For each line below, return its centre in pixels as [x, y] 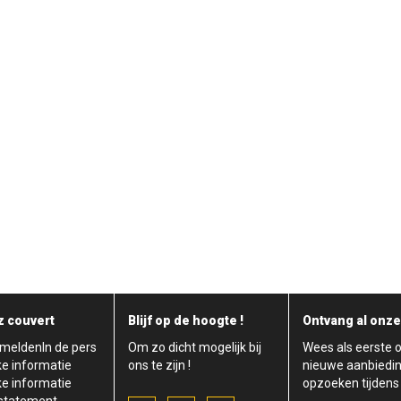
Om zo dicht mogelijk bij [194, 347]
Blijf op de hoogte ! [185, 320]
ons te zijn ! [159, 365]
